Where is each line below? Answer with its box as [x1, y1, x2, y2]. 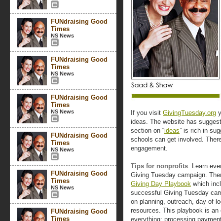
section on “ [131, 127, 164, 134]
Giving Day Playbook [131, 180, 191, 187]
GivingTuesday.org [163, 109, 216, 116]
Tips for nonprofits [131, 162, 188, 170]
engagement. [131, 145, 168, 152]
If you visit [131, 109, 163, 116]
